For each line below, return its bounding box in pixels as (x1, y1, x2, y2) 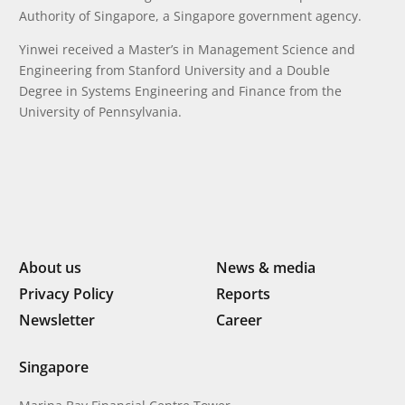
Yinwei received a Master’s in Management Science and (19, 41, 355, 58)
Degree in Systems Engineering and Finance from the (19, 82, 342, 99)
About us (19, 257, 81, 278)
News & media (216, 257, 316, 278)
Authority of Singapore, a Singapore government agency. (19, 7, 362, 24)
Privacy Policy (19, 283, 114, 304)
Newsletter (19, 309, 95, 330)
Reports (216, 283, 270, 304)
